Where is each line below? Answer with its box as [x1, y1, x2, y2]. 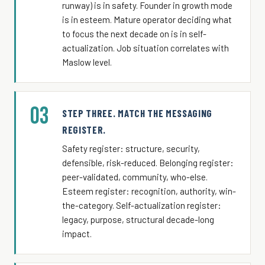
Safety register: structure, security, [62, 143, 200, 154]
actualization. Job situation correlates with [62, 42, 229, 53]
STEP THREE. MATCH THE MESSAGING [62, 106, 213, 119]
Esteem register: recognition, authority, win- [62, 185, 236, 196]
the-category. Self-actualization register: [62, 199, 221, 211]
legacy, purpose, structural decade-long [62, 214, 214, 225]
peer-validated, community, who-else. [62, 171, 208, 182]
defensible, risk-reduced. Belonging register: [62, 157, 234, 168]
